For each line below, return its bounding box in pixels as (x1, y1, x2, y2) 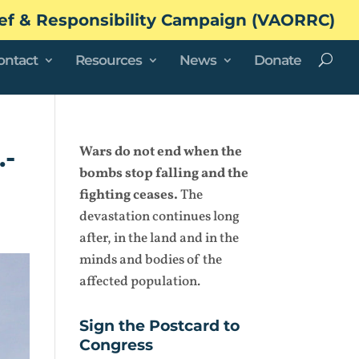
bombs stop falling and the (79, 164, 248, 183)
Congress (79, 336, 153, 354)
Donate (254, 51, 301, 68)
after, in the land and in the (79, 229, 239, 248)
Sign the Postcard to (79, 317, 240, 335)
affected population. (79, 272, 200, 291)
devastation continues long (79, 208, 240, 226)
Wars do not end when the (79, 143, 242, 161)
